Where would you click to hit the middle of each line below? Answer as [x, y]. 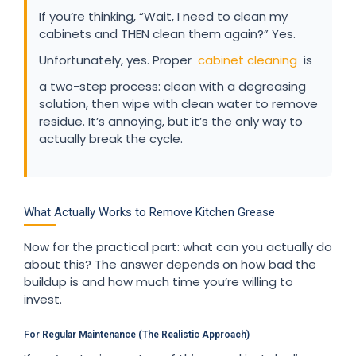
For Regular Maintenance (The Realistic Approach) [137, 334]
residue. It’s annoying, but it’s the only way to [171, 121]
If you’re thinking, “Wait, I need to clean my [163, 16]
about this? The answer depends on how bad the [170, 264]
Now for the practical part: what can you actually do [178, 246]
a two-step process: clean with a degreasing [172, 86]
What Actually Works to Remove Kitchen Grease [149, 212]
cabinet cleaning [248, 60]
